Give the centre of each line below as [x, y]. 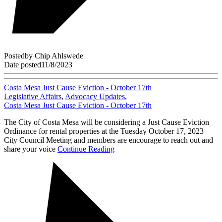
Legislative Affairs [33, 96]
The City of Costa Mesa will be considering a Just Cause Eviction [107, 122]
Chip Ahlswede [59, 55]
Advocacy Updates [95, 96]
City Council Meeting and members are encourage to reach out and [109, 140]
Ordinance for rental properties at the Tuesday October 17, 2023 [104, 131]
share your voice [31, 149]
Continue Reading [86, 149]
